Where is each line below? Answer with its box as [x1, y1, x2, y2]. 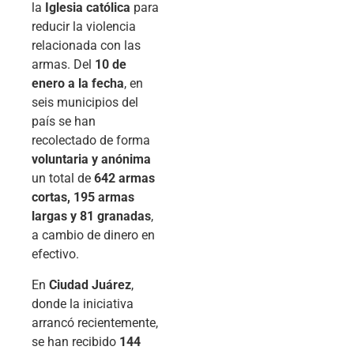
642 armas [94, 171, 155, 186]
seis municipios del [32, 95, 138, 111]
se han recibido [32, 333, 119, 349]
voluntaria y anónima [32, 152, 151, 168]
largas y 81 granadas [32, 209, 151, 224]
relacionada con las [32, 38, 141, 54]
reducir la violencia [32, 19, 136, 35]
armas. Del [32, 57, 95, 73]
